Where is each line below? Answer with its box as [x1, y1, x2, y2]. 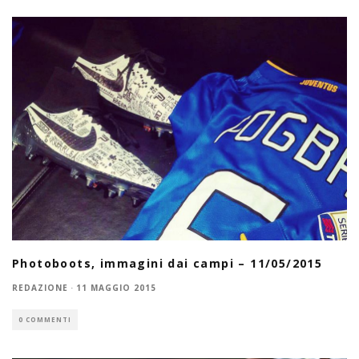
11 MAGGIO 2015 [76, 282, 156, 294]
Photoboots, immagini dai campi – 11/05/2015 [12, 256, 323, 272]
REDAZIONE [12, 282, 68, 294]
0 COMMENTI [18, 315, 71, 325]
